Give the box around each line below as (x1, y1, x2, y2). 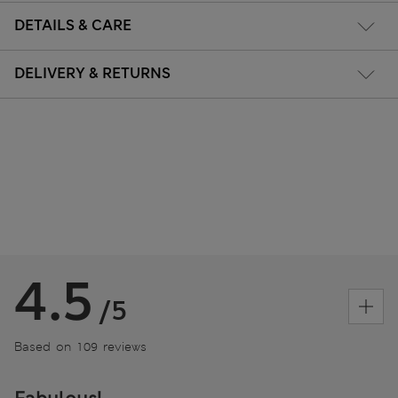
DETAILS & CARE (14, 15, 131, 35)
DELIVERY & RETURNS (14, 63, 171, 83)
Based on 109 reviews (14, 338, 147, 354)
